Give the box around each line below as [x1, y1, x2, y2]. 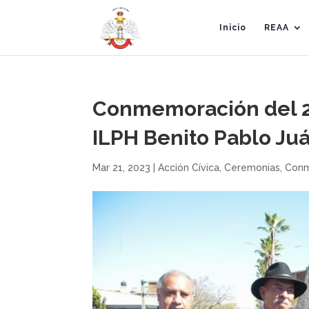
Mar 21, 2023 [92, 162, 151, 173]
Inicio [219, 23, 246, 32]
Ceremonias [224, 162, 281, 173]
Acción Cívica [158, 162, 220, 173]
